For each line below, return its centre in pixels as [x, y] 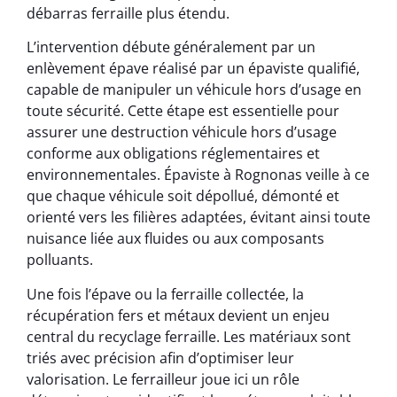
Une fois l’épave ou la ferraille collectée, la [165, 294]
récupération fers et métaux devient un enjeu [178, 315]
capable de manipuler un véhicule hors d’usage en [194, 90]
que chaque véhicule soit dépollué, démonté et [183, 196]
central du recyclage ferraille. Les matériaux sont [189, 336]
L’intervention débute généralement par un [171, 47]
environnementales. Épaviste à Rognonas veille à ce [198, 175]
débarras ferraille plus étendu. [128, 13]
